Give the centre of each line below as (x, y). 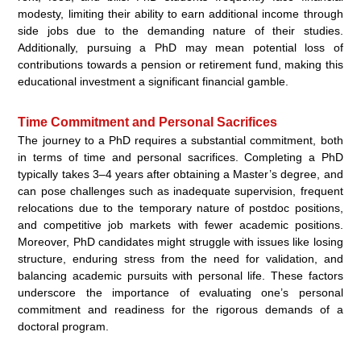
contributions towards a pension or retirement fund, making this (180, 65)
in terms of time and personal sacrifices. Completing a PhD (180, 158)
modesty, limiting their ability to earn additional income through (180, 14)
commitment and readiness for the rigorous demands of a (180, 310)
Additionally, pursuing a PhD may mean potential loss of (180, 48)
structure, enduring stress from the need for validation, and (180, 259)
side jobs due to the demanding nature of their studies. (180, 31)
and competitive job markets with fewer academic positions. (180, 225)
